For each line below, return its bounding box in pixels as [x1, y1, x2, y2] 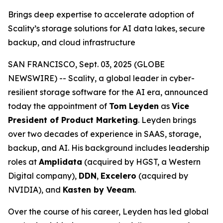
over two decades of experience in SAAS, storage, [8, 129, 201, 139]
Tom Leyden [109, 101, 159, 111]
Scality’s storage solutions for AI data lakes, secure [8, 23, 205, 33]
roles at [8, 157, 39, 167]
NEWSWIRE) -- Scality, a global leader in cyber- [8, 73, 195, 83]
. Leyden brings [138, 115, 196, 125]
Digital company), [8, 171, 79, 181]
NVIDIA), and [8, 185, 63, 195]
